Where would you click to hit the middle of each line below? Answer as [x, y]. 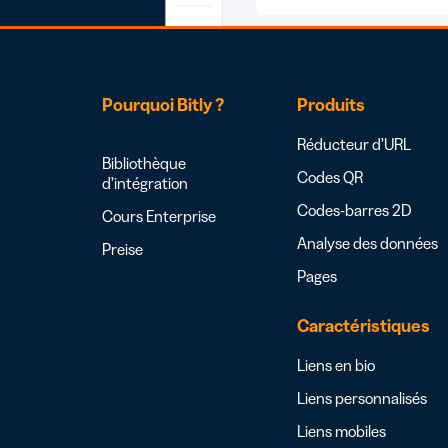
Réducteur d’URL [354, 143]
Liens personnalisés [362, 397]
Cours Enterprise [159, 215]
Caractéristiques [363, 325]
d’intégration [145, 182]
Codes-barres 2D [354, 209]
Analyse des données [367, 242]
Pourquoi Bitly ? [163, 104]
